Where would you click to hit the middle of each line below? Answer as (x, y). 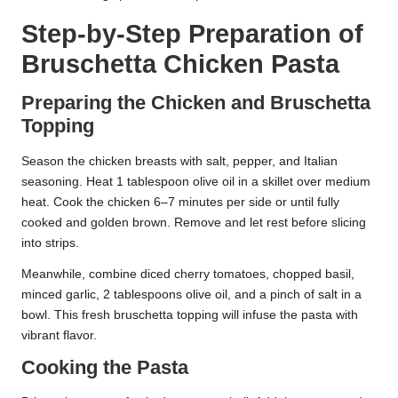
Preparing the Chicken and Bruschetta (196, 103)
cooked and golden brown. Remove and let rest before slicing (194, 222)
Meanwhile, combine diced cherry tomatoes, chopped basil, (188, 274)
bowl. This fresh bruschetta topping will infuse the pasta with (190, 314)
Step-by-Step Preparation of (192, 33)
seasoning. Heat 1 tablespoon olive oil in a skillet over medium (196, 181)
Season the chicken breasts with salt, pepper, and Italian (179, 161)
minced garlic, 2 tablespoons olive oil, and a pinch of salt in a (191, 294)
